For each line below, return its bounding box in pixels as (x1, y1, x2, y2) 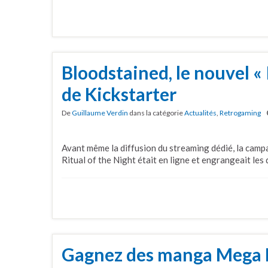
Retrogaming (220, 108, 261, 117)
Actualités (184, 108, 217, 117)
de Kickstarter (62, 83, 176, 105)
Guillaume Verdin (72, 108, 128, 117)
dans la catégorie (128, 108, 184, 117)
